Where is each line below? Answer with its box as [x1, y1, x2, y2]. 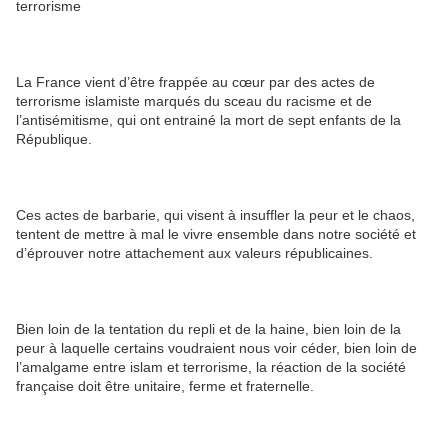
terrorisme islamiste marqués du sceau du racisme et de [16, 93, 372, 110]
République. [16, 131, 92, 148]
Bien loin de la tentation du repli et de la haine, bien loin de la [16, 321, 401, 338]
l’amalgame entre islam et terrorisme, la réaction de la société [16, 359, 406, 376]
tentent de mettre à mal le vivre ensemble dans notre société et [16, 226, 416, 243]
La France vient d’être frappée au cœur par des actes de [16, 74, 375, 91]
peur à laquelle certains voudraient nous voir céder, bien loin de [16, 340, 417, 357]
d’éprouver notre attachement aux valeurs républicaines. [16, 245, 373, 262]
